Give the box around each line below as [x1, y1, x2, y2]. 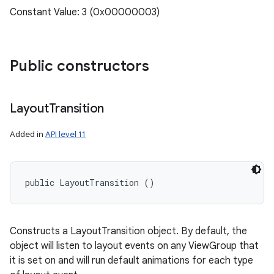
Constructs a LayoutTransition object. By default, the [10, 225, 247, 237]
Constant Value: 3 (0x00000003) [10, 6, 160, 18]
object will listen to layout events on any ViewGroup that [10, 240, 259, 252]
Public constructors [10, 57, 149, 75]
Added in [10, 129, 45, 139]
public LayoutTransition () [25, 177, 155, 188]
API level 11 [45, 129, 86, 139]
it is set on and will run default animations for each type [10, 254, 253, 267]
